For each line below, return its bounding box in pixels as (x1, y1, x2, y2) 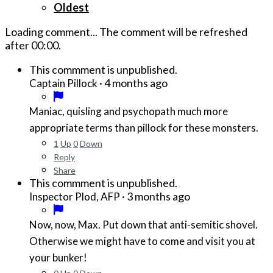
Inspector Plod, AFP (29, 190, 120, 204)
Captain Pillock (29, 77, 97, 90)
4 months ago (104, 76, 168, 90)
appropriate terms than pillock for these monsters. (29, 121, 258, 135)
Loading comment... (5, 25, 99, 39)
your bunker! (29, 251, 87, 264)
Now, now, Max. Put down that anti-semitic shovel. (29, 218, 258, 232)
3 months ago (127, 190, 190, 204)
